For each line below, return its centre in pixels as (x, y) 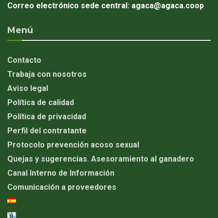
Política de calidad (41, 102)
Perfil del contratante (47, 130)
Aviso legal (28, 88)
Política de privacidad (47, 116)
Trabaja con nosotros (47, 74)
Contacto (24, 60)
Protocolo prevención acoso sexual (73, 145)
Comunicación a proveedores (62, 187)
